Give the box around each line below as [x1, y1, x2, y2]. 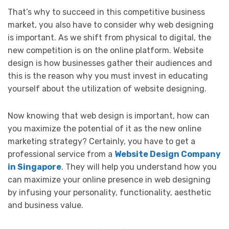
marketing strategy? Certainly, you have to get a [8, 136, 195, 146]
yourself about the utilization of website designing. [8, 83, 207, 94]
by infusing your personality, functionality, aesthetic [8, 187, 211, 197]
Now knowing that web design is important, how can [8, 110, 210, 121]
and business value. [8, 200, 83, 210]
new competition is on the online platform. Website [8, 45, 203, 55]
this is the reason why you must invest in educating [8, 71, 208, 81]
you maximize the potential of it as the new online [8, 123, 201, 133]
